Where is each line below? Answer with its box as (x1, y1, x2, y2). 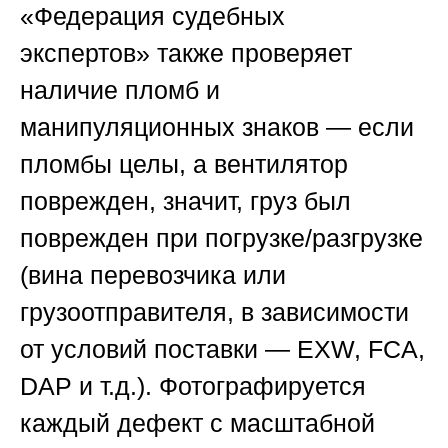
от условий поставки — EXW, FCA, (20, 335, 425, 364)
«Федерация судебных (20, 2, 285, 31)
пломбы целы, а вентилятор (20, 150, 348, 179)
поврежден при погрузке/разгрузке (20, 224, 423, 253)
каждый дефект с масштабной (20, 409, 375, 438)
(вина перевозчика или (20, 261, 286, 290)
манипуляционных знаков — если (20, 113, 414, 142)
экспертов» (20, 39, 150, 68)
